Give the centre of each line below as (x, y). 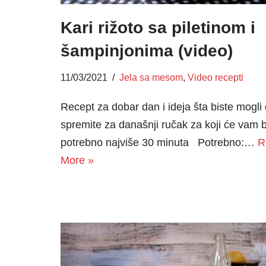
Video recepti (216, 77)
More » (77, 160)
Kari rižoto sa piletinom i (158, 27)
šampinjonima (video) (147, 50)
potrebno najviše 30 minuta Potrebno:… (159, 142)
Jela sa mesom (151, 77)
